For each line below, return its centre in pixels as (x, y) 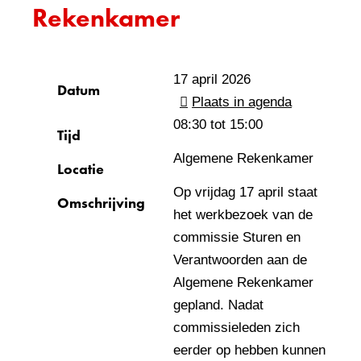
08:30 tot (201, 124)
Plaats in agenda (242, 102)
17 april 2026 (212, 79)
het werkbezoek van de (243, 215)
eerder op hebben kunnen (249, 350)
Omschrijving (101, 203)
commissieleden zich (237, 328)
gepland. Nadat (218, 305)
